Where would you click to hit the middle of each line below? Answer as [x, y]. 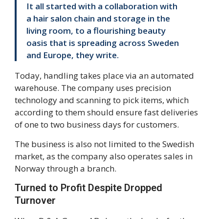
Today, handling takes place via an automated [104, 76]
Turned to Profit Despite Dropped [88, 188]
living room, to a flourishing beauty [96, 31]
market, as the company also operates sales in [104, 156]
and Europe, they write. [73, 55]
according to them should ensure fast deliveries [106, 112]
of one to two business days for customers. [97, 125]
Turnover [35, 201]
